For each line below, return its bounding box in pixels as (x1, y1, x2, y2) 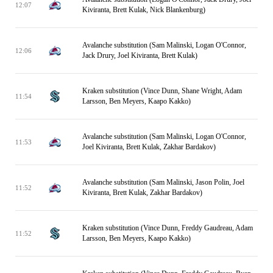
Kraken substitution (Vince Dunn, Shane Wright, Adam (82, 87, 242, 95)
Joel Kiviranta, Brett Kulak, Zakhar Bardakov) (82, 143, 216, 151)
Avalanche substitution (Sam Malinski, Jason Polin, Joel (82, 178, 244, 186)
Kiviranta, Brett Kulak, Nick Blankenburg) (82, 5, 205, 14)
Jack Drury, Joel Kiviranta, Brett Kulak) (82, 51, 197, 60)
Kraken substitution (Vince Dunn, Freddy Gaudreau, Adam (82, 224, 253, 232)
